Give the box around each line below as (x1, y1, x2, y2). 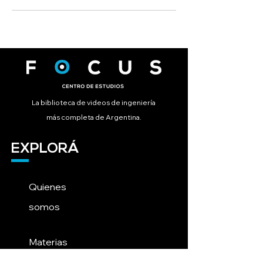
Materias (29, 236, 68, 248)
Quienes (29, 181, 66, 193)
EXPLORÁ (11, 142, 79, 156)
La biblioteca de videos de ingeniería (32, 98, 156, 107)
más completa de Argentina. (46, 113, 141, 122)
